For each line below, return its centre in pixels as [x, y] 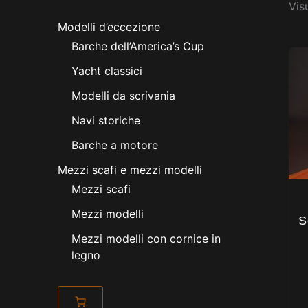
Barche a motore [115, 145]
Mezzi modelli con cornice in [146, 239]
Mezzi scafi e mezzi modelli [130, 170]
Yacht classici [107, 71]
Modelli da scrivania [123, 96]
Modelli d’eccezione [109, 27]
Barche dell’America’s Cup [138, 46]
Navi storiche [106, 121]
